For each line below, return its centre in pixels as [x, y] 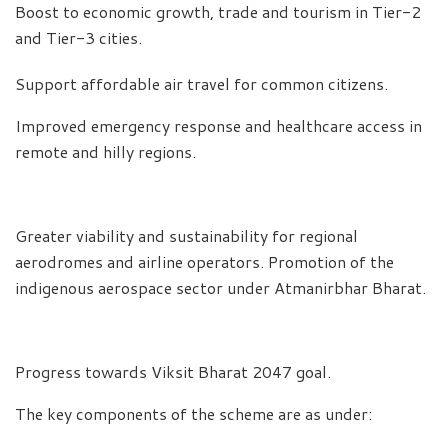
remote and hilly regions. [105, 152]
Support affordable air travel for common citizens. [201, 84]
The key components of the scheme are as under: [193, 414]
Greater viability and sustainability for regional [186, 236]
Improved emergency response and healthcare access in [218, 126]
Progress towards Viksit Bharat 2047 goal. [173, 372]
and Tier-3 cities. [78, 38]
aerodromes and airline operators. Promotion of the [204, 262]
